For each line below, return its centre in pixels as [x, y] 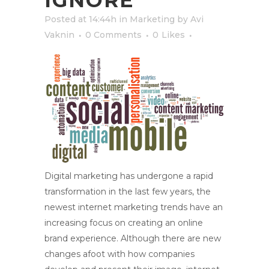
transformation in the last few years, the [128, 191]
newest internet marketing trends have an [134, 207]
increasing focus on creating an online [124, 222]
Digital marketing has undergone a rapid [129, 176]
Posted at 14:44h [80, 20]
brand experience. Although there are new [133, 238]
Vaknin [59, 35]
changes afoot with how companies [119, 254]
